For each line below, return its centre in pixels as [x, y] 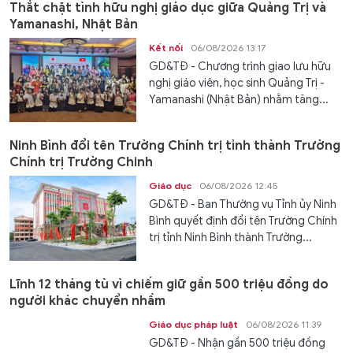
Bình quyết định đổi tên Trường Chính [243, 221]
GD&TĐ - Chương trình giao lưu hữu [240, 66]
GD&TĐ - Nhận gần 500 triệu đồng [238, 343]
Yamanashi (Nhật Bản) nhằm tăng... [239, 99]
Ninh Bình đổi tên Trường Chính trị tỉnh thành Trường [175, 146]
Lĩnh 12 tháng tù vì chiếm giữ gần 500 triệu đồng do [169, 284]
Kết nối [166, 47]
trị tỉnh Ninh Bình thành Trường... [231, 238]
